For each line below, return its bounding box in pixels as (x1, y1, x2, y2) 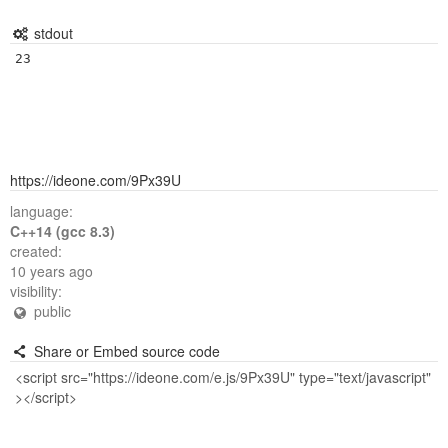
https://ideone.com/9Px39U (10, 170, 181, 190)
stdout (29, 23, 73, 43)
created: (10, 241, 62, 261)
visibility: (10, 281, 62, 301)
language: (10, 201, 73, 221)
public (29, 301, 71, 321)
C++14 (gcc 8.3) (10, 221, 115, 241)
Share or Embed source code (29, 341, 220, 361)
